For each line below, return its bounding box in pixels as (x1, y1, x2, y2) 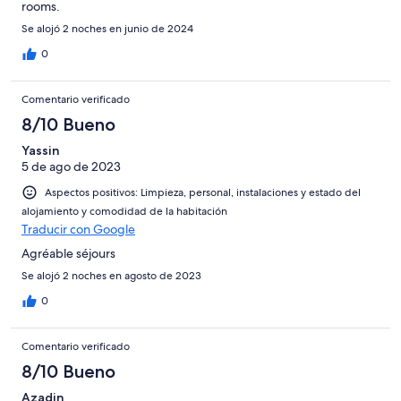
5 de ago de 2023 (21, 158, 121, 175)
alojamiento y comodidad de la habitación (21, 204, 227, 219)
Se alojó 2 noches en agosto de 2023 (21, 269, 201, 284)
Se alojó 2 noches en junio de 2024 (21, 21, 193, 37)
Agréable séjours (21, 245, 115, 262)
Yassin (21, 142, 60, 159)
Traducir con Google (21, 221, 135, 238)
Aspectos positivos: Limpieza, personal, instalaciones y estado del (45, 185, 361, 200)
